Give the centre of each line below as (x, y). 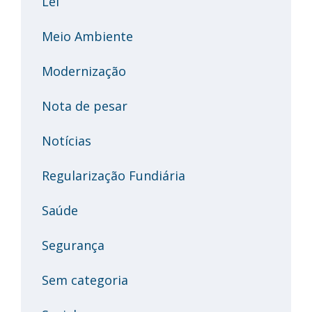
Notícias (67, 140)
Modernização (84, 71)
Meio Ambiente (87, 36)
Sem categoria (85, 280)
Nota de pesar (85, 106)
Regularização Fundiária (114, 175)
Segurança (73, 245)
